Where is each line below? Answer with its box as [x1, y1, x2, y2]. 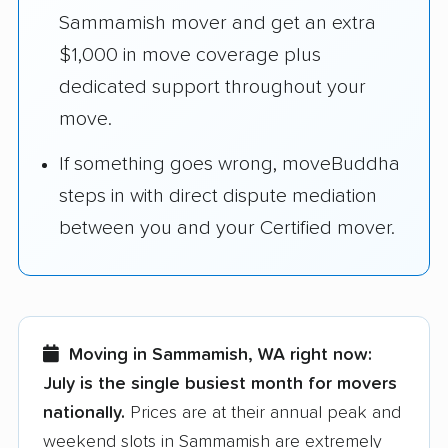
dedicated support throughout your [59, 77, 366, 98]
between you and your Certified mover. [59, 218, 395, 239]
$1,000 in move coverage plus [59, 45, 321, 66]
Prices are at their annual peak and [125, 403, 401, 422]
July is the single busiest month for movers [43, 374, 397, 393]
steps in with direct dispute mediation [59, 186, 377, 207]
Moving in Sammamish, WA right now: [69, 345, 372, 364]
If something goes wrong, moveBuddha [59, 154, 400, 175]
